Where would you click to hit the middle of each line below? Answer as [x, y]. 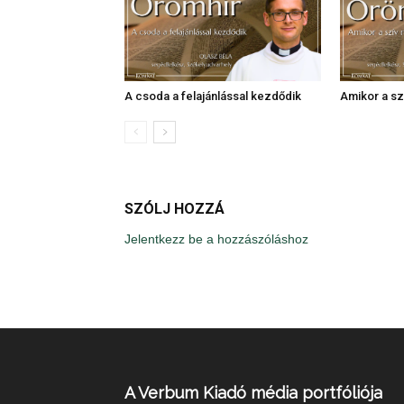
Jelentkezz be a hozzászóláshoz [216, 239]
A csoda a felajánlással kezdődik [213, 96]
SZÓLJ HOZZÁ [174, 209]
